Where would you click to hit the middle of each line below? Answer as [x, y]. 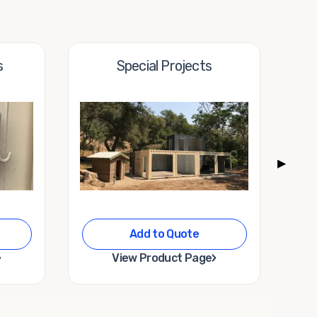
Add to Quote [164, 234]
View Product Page [162, 258]
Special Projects [164, 65]
